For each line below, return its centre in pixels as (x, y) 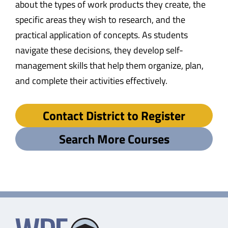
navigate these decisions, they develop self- (99, 50)
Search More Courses (114, 139)
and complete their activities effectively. (91, 80)
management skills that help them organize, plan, (109, 65)
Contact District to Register (114, 115)
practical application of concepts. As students (102, 35)
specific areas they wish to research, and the (100, 19)
